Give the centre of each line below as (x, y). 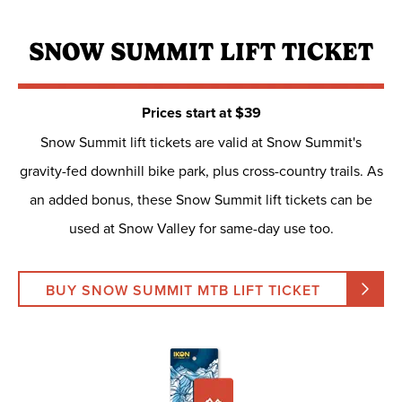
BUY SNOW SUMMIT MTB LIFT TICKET (183, 290)
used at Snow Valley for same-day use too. (201, 227)
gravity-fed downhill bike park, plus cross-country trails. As (201, 170)
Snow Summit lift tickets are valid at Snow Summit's (201, 141)
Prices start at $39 (201, 112)
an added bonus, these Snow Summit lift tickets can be (201, 199)
